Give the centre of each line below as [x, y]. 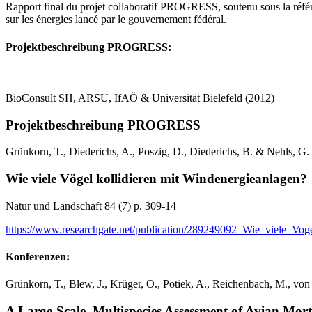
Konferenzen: [38, 257]
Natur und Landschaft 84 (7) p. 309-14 [91, 205]
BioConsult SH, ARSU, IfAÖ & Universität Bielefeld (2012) [140, 97]
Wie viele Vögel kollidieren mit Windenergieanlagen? [156, 179]
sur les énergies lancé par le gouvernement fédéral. [116, 19]
